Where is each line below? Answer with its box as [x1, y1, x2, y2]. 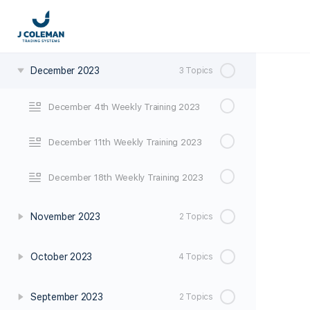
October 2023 [30, 251, 93, 262]
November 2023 [30, 211, 100, 222]
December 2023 [30, 65, 100, 76]
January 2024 [30, 25, 91, 36]
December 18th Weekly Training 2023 [48, 172, 203, 183]
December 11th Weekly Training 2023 [48, 136, 202, 147]
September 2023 [30, 291, 103, 302]
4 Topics [178, 251, 213, 262]
